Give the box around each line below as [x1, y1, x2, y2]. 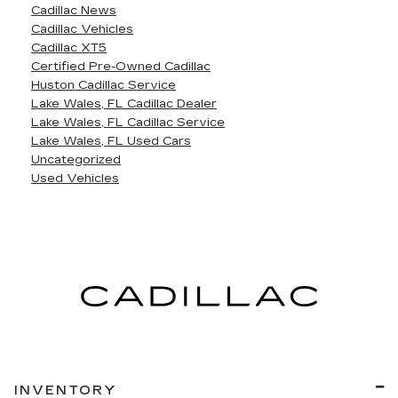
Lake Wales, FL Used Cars [31, 134, 191, 148]
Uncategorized [31, 153, 121, 167]
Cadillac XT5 [31, 41, 107, 55]
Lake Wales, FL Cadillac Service [31, 115, 225, 130]
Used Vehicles [31, 171, 119, 186]
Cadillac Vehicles [31, 22, 133, 36]
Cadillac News [31, 4, 116, 18]
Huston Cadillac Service [31, 78, 176, 92]
